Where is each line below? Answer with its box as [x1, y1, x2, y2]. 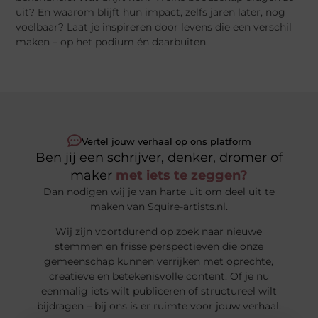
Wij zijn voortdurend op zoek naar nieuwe [55, 224, 263, 238]
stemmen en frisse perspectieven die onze [54, 239, 263, 253]
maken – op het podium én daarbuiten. [16, 35, 209, 49]
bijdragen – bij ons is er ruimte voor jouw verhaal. [36, 299, 281, 312]
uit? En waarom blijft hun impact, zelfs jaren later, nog [16, 6, 286, 19]
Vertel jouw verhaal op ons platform [81, 135, 251, 147]
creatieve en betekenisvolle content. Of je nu [48, 269, 269, 283]
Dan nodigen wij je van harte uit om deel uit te [43, 185, 275, 198]
